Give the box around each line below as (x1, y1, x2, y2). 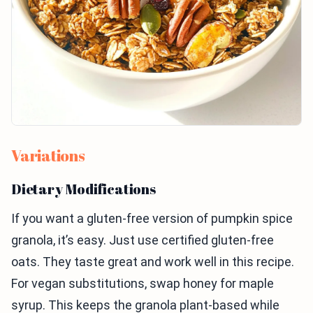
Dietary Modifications (11, 180, 156, 198)
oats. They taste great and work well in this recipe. (11, 254, 294, 269)
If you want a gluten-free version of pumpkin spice (11, 211, 293, 226)
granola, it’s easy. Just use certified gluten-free (11, 233, 274, 247)
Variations (11, 145, 85, 166)
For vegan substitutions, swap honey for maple (11, 276, 274, 291)
